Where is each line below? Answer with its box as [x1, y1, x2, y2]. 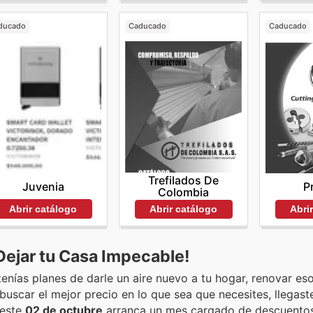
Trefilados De [148, 173, 219, 187]
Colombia [158, 184, 210, 199]
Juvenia [22, 179, 64, 194]
